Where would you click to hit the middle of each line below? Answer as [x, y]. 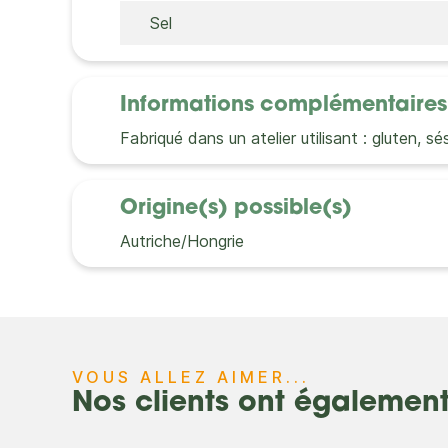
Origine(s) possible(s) [236, 208]
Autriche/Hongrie [182, 241]
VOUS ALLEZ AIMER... [191, 377]
